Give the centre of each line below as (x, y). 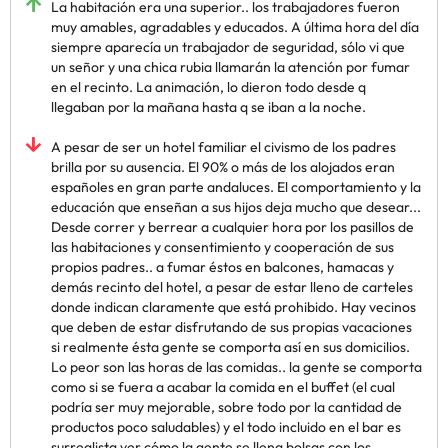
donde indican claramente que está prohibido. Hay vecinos (233, 307)
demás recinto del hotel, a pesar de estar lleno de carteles (232, 287)
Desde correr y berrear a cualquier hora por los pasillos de (232, 227)
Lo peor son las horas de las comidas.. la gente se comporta (236, 367)
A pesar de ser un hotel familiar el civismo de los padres (223, 147)
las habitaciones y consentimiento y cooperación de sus (222, 247)
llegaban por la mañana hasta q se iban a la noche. (208, 107)
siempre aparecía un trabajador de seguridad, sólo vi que (228, 47)
